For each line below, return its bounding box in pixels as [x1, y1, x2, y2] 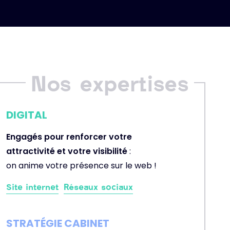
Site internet [6, 182, 59, 191]
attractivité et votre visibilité [6, 145, 127, 157]
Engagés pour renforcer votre [6, 131, 132, 143]
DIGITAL [6, 108, 47, 122]
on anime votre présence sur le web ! [6, 160, 157, 171]
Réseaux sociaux [64, 182, 133, 191]
